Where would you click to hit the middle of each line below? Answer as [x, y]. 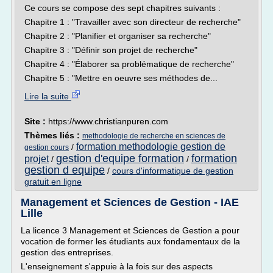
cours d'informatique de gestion [173, 171]
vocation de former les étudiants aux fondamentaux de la [130, 241]
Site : [36, 121]
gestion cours [47, 147]
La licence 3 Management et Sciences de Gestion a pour [130, 230]
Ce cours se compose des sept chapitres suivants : [122, 8]
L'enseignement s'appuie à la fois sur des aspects [117, 266]
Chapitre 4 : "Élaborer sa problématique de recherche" [129, 64]
